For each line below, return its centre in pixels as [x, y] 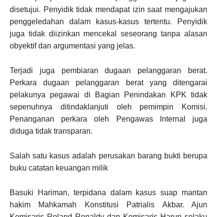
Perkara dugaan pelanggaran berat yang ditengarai [108, 83]
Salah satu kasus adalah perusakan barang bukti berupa [108, 156]
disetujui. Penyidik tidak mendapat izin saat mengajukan [108, 9]
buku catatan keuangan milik [59, 168]
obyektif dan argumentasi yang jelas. [72, 46]
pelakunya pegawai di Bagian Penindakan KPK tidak [108, 95]
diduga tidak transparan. [51, 131]
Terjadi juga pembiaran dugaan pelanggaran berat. [108, 70]
